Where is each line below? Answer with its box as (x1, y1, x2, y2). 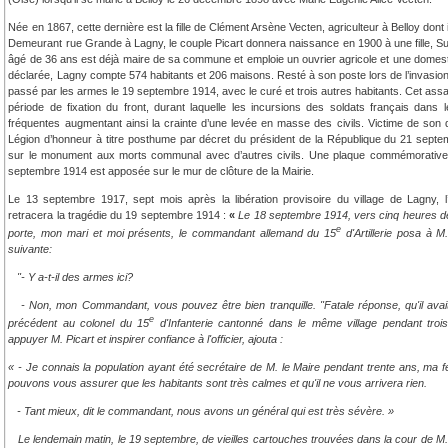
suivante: (8, 243, 53, 256)
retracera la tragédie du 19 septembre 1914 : (8, 209, 230, 222)
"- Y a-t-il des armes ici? (8, 271, 134, 284)
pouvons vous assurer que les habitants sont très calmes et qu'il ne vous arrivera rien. (8, 376, 428, 389)
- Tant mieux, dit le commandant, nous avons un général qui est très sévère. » (8, 404, 395, 417)
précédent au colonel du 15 (8, 316, 150, 329)
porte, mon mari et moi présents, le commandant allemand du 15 (8, 227, 337, 240)
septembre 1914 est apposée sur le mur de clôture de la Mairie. (8, 165, 315, 178)
